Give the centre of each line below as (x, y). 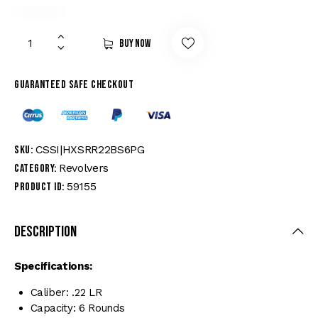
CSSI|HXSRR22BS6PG (90, 149)
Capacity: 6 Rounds (77, 308)
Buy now (135, 43)
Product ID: (40, 187)
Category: (37, 168)
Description (45, 231)
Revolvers (84, 168)
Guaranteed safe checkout (74, 84)
